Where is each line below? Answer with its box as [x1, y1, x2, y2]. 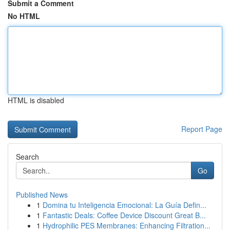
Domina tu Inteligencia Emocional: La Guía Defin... [43, 200, 206, 210]
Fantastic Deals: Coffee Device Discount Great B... [43, 210, 206, 220]
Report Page [181, 124, 222, 134]
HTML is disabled [8, 95, 64, 105]
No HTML [8, 11, 40, 21]
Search [16, 151, 39, 162]
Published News [16, 189, 68, 200]
